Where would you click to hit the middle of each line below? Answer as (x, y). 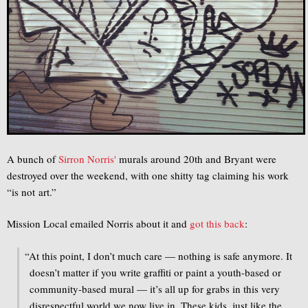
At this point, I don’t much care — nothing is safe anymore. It (160, 255)
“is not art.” (32, 191)
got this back (217, 224)
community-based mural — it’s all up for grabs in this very (155, 288)
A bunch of (33, 158)
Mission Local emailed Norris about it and (98, 224)
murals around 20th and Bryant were (196, 158)
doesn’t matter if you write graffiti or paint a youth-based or (155, 272)
